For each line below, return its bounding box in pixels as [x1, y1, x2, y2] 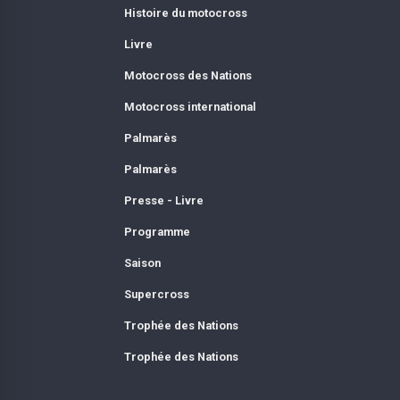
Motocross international [123, 99, 256, 113]
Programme [123, 224, 190, 238]
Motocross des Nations [123, 68, 252, 82]
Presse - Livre [123, 193, 204, 207]
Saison [123, 255, 161, 270]
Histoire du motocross [123, 5, 247, 20]
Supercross [123, 287, 189, 301]
